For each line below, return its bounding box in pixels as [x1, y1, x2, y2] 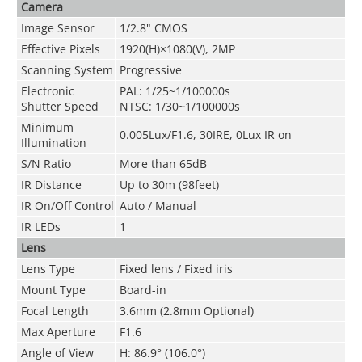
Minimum [20, 119, 74, 135]
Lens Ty [20, 260, 61, 276]
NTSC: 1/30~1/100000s [119, 98, 240, 114]
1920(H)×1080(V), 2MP [119, 40, 235, 57]
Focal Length [20, 302, 89, 318]
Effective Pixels [20, 40, 100, 57]
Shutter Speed [20, 98, 99, 114]
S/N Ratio [20, 155, 71, 171]
